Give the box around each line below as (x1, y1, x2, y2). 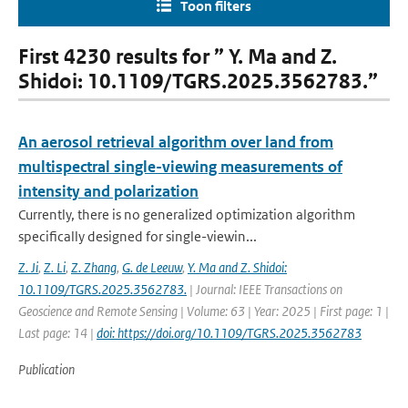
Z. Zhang (71, 259, 117, 276)
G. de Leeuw (122, 259, 182, 276)
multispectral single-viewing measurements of (18, 157, 342, 177)
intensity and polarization (18, 181, 199, 201)
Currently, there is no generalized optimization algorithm (18, 206, 355, 223)
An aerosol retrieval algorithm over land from (18, 132, 333, 152)
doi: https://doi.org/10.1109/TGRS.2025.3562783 (97, 324, 362, 342)
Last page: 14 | (18, 324, 97, 342)
